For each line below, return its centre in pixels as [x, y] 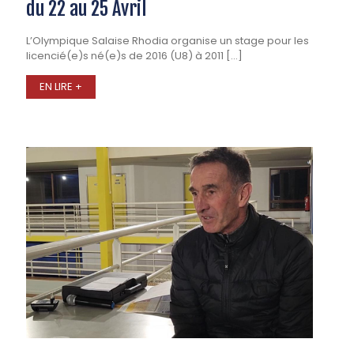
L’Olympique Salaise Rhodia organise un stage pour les [168, 41]
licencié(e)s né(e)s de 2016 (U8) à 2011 [125, 56]
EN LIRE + [61, 87]
